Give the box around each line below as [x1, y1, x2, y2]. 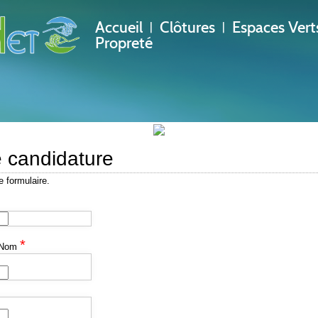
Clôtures [160, 18, 215, 37]
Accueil [95, 18, 143, 37]
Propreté [95, 33, 153, 53]
